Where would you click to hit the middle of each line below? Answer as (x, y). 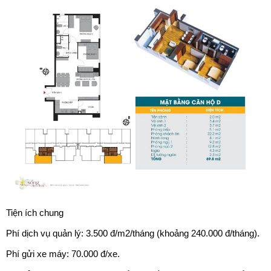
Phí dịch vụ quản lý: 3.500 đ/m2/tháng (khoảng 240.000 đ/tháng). (133, 233)
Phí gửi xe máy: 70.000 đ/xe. (63, 253)
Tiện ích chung (35, 212)
